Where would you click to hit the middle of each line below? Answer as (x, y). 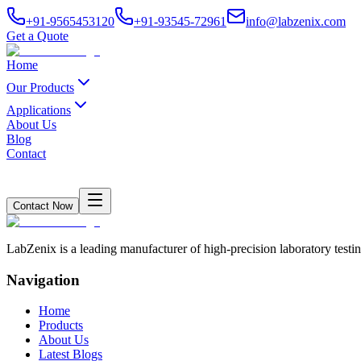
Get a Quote (37, 36)
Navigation (43, 280)
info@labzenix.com (296, 21)
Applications (39, 110)
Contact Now (43, 206)
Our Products (40, 87)
